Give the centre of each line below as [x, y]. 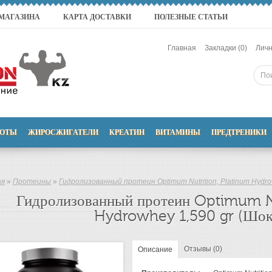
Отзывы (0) [203, 249]
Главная [182, 48]
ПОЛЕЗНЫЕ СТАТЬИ [191, 17]
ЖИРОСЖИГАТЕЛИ [63, 132]
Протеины [32, 182]
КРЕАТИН [127, 132]
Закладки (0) [226, 48]
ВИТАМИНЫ [178, 132]
